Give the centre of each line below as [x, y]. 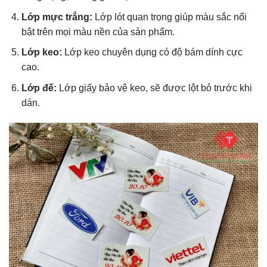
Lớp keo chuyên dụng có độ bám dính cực [152, 52]
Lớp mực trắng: [57, 17]
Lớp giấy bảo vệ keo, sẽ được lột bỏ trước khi [154, 88]
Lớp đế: [39, 88]
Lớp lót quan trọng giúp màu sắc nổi [169, 17]
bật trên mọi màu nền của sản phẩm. [98, 32]
